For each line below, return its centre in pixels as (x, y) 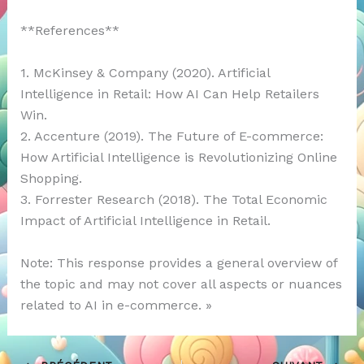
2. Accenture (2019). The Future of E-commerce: (171, 136)
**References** (69, 31)
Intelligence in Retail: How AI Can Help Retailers (169, 93)
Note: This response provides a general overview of (178, 262)
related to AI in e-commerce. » (116, 305)
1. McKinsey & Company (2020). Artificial (145, 72)
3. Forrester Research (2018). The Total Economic (173, 199)
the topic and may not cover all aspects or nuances (181, 284)
